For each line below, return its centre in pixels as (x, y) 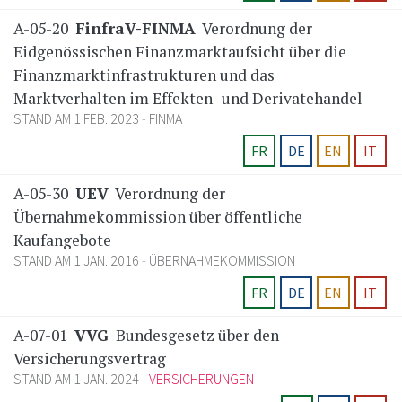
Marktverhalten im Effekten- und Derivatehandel (188, 99)
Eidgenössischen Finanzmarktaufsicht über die (180, 52)
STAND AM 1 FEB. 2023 (78, 119)
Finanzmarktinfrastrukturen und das (144, 75)
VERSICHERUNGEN (201, 379)
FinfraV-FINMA (135, 29)
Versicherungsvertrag (90, 359)
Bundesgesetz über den (196, 336)
